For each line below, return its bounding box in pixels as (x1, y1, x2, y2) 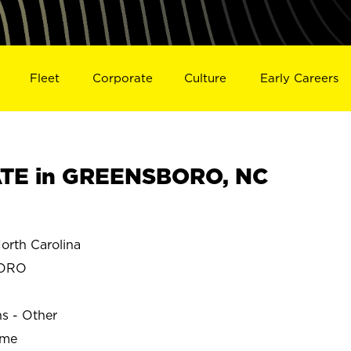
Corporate (92, 71, 153, 85)
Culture (184, 71, 227, 85)
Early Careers (260, 71, 339, 85)
